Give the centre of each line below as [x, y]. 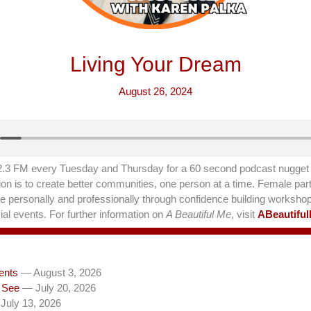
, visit [244, 214]
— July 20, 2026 [59, 288]
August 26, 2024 [155, 91]
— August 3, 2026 [61, 272]
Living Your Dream [155, 64]
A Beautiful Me [199, 214]
